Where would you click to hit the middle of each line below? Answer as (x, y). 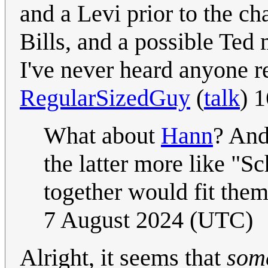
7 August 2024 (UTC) (148, 220)
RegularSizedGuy (105, 98)
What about (102, 136)
